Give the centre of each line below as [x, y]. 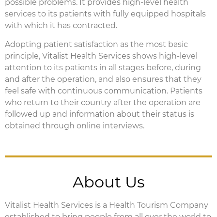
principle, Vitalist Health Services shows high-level [101, 56]
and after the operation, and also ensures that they [103, 79]
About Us [108, 182]
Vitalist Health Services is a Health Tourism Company [107, 205]
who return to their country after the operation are [103, 102]
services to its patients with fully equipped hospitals [105, 14]
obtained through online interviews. [75, 125]
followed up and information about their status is [100, 114]
